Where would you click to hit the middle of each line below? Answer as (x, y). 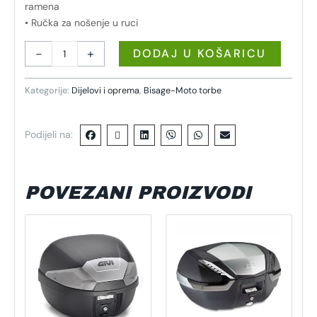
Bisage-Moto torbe (183, 91)
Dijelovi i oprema (105, 91)
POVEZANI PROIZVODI (138, 192)
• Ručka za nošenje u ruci (81, 23)
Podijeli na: (49, 134)
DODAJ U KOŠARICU (200, 54)
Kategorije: (48, 91)
